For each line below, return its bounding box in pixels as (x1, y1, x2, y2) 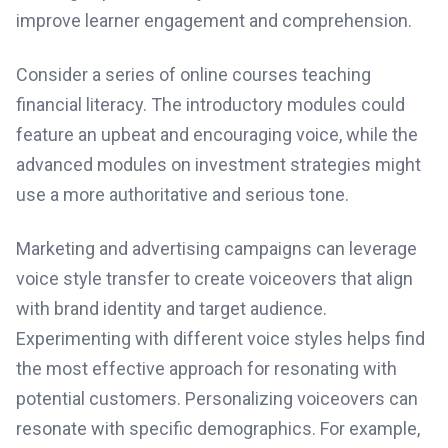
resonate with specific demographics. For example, (16, 418, 420, 439)
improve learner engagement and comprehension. (16, 10, 412, 31)
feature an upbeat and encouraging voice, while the (16, 124, 418, 145)
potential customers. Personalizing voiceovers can (16, 388, 418, 409)
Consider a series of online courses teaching (16, 64, 371, 85)
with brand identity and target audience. (16, 298, 327, 319)
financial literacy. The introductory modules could (16, 94, 405, 115)
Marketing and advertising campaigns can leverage (16, 238, 417, 259)
